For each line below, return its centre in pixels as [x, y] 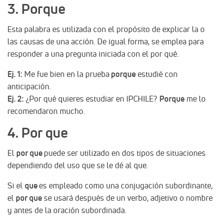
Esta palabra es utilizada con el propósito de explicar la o [106, 29]
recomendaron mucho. [46, 111]
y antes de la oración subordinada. [67, 210]
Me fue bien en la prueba [66, 74]
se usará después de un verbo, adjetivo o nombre [127, 198]
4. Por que [38, 132]
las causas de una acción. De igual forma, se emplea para [106, 41]
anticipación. [29, 86]
